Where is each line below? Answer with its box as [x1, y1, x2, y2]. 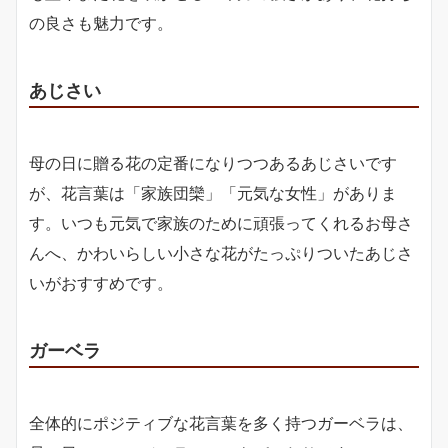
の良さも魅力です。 [29, 13, 173, 34]
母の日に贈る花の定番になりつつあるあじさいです [29, 153, 397, 174]
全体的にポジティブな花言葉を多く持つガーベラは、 [29, 413, 413, 434]
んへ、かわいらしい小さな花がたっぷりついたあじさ [29, 243, 413, 264]
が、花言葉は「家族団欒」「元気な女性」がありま [29, 183, 397, 204]
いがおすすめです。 [29, 273, 173, 294]
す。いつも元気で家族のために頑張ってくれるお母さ [29, 213, 413, 234]
